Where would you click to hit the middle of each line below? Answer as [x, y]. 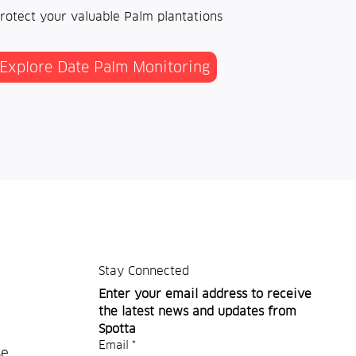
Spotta [117, 328]
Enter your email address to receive [205, 293]
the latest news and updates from [197, 311]
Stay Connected [143, 270]
